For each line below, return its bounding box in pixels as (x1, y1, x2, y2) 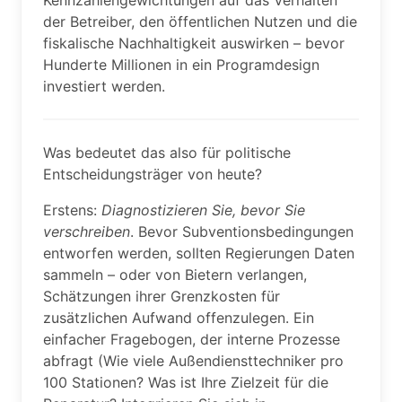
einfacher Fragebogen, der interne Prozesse (43, 330, 340, 348)
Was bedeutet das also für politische (43, 144, 291, 162)
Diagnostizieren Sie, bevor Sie (101, 201, 305, 219)
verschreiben (43, 223, 130, 240)
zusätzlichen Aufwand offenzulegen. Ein (43, 309, 314, 327)
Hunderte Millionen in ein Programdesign (43, 56, 319, 74)
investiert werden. (43, 77, 165, 95)
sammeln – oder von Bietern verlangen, (43, 266, 307, 284)
